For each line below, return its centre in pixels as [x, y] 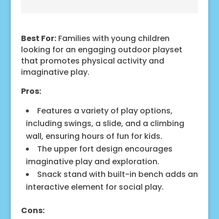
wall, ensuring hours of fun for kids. [94, 136]
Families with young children [113, 38]
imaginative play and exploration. [92, 161]
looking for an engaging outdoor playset [101, 49]
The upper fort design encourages [105, 149]
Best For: [38, 38]
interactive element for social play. [95, 187]
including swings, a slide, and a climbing [105, 123]
